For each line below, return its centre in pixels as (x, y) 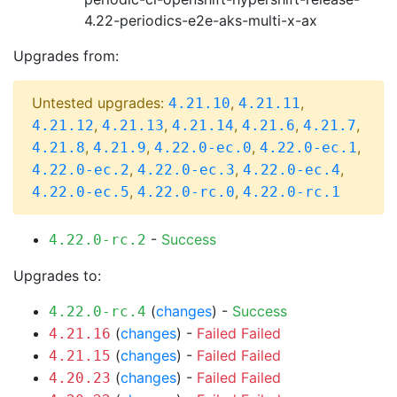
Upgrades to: (57, 276)
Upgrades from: (66, 56)
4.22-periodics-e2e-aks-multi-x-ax (201, 20)
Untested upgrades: (100, 103)
